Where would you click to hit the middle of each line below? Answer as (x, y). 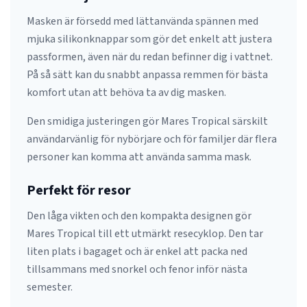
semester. (50, 287)
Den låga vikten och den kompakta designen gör (139, 216)
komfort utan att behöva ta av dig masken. (126, 93)
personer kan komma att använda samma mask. (139, 157)
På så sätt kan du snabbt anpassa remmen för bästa (147, 75)
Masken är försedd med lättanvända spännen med (143, 21)
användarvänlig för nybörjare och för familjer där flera (152, 139)
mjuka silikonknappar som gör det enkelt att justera (149, 39)
